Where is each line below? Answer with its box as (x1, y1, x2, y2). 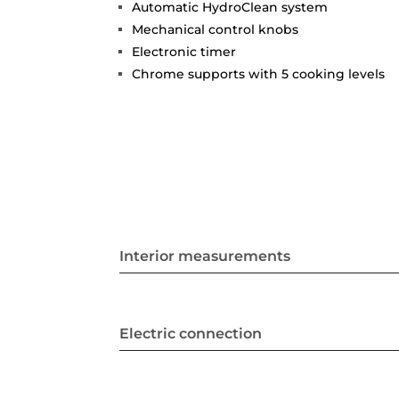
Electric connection (119, 324, 263, 342)
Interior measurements (119, 248, 291, 265)
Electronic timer (132, 43, 237, 60)
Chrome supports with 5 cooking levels (132, 65, 386, 82)
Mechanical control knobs (132, 20, 299, 37)
